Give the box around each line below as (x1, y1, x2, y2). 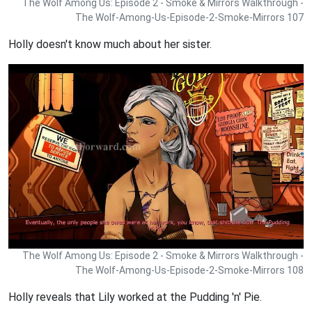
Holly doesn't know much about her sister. (8, 38, 212, 52)
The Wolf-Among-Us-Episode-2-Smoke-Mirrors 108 (75, 264, 304, 276)
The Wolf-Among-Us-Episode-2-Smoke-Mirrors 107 (75, 12, 304, 24)
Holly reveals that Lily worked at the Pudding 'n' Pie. (8, 290, 262, 304)
